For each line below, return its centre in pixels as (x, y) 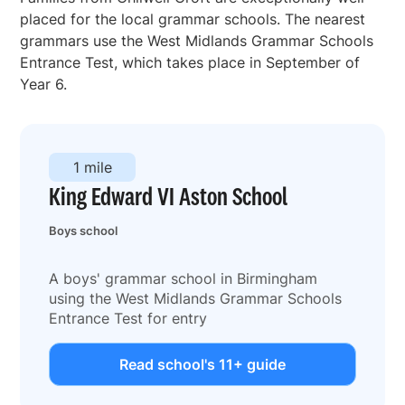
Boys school (84, 231)
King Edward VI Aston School (169, 196)
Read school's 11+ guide (202, 364)
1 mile (92, 167)
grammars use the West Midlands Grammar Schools (197, 40)
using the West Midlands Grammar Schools (196, 298)
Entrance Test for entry (128, 318)
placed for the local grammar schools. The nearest (193, 19)
